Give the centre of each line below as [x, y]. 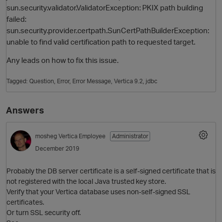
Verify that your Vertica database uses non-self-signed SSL [98, 191]
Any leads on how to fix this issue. [62, 60]
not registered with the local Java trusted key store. [86, 181]
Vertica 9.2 [128, 81]
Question [42, 81]
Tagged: [18, 81]
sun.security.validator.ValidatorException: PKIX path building [105, 8]
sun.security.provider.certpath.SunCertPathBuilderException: [108, 30]
